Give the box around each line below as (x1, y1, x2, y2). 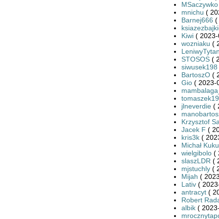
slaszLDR (181, 156, 211, 165)
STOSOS (181, 55, 212, 63)
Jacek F (181, 125, 206, 133)
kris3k (181, 133, 199, 141)
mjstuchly (181, 164, 210, 173)
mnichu (181, 8, 204, 16)
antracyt (181, 188, 206, 196)
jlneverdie (181, 102, 211, 110)
